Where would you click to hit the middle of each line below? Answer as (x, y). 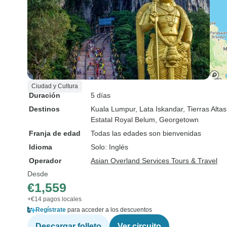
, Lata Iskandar (159, 109)
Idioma (41, 147)
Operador (45, 161)
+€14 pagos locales (54, 199)
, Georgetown (177, 120)
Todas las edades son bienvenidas (146, 133)
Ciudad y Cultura (55, 86)
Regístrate (51, 210)
